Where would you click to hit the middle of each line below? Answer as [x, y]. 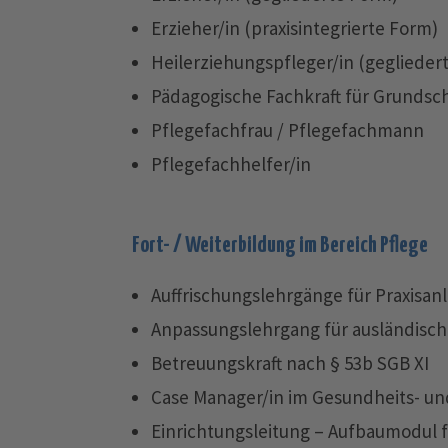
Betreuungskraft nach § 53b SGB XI [289, 363]
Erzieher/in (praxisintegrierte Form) [294, 28]
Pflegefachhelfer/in [230, 164]
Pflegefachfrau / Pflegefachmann [287, 130]
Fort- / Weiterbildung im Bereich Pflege [280, 245]
